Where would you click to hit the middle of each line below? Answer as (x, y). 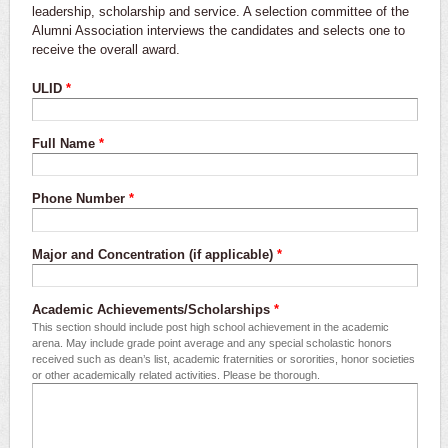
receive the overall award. (106, 49)
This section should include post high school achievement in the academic (210, 327)
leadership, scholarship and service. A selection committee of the (220, 11)
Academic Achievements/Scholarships (153, 310)
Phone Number (80, 199)
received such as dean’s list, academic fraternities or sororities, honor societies (223, 359)
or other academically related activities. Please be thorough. (176, 375)
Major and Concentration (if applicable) (154, 254)
